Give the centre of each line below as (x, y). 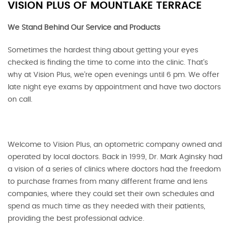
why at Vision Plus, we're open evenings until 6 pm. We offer (113, 75)
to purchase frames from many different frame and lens (108, 182)
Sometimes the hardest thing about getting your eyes (103, 50)
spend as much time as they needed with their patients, (107, 206)
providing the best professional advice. (76, 219)
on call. (20, 100)
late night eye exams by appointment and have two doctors (114, 87)
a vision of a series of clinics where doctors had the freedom (114, 169)
